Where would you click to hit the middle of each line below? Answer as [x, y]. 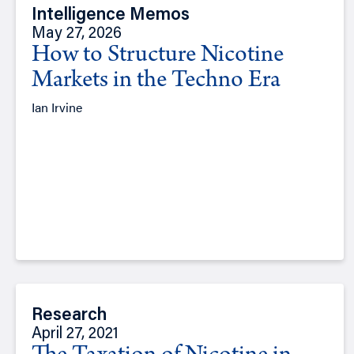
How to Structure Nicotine [158, 56]
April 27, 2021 [75, 335]
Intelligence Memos [111, 16]
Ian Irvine [57, 107]
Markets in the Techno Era [156, 82]
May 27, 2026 [77, 34]
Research [69, 316]
